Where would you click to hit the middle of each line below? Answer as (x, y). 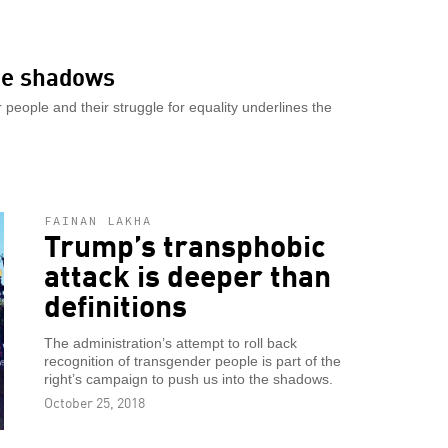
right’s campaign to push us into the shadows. (188, 380)
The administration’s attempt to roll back (170, 344)
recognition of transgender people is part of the (192, 362)
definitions (115, 305)
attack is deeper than (187, 275)
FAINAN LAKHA (98, 221)
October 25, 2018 (94, 402)
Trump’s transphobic (185, 245)
